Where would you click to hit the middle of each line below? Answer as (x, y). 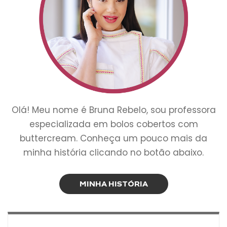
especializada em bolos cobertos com (113, 124)
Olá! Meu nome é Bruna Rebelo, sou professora (113, 110)
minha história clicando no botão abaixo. (113, 152)
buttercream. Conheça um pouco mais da (113, 138)
